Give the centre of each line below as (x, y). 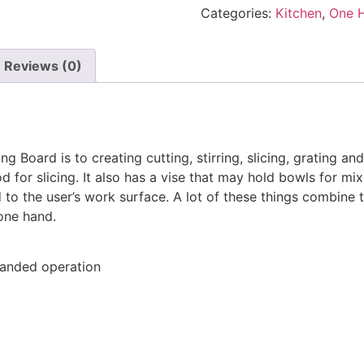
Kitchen (298, 13)
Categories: (238, 13)
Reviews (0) (43, 65)
